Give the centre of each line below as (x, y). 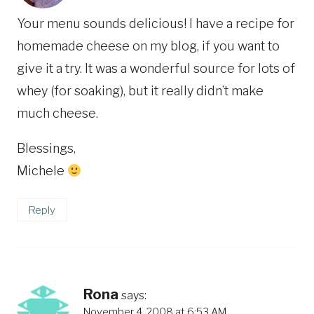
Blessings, (46, 149)
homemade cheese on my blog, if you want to (148, 46)
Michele (42, 171)
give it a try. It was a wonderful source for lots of (156, 69)
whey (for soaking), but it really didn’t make (140, 91)
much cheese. (57, 114)
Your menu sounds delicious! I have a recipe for (156, 24)
